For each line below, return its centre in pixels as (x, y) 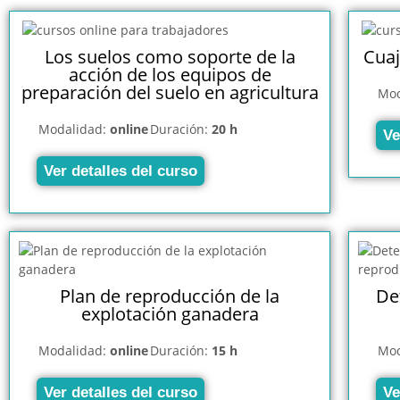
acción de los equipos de (170, 74)
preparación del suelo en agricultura (170, 92)
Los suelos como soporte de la (170, 56)
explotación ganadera (170, 313)
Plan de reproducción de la (170, 296)
